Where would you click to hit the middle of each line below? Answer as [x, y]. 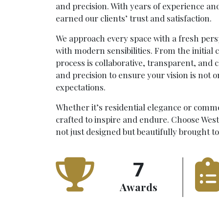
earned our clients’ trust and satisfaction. [134, 18]
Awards [138, 187]
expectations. [81, 87]
